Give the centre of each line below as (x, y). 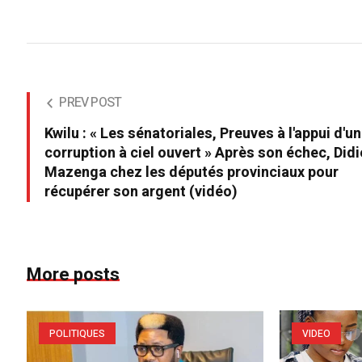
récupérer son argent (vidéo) (141, 192)
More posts (74, 274)
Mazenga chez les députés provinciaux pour (192, 172)
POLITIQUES (78, 333)
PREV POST (90, 102)
